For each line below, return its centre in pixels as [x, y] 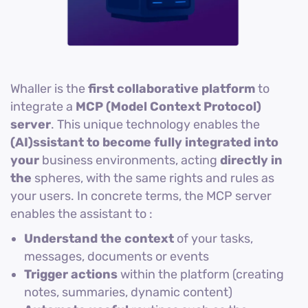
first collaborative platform [172, 89]
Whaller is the [49, 89]
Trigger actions [71, 275]
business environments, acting [130, 161]
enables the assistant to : [81, 214]
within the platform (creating [201, 275]
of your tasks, [213, 239]
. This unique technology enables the [155, 125]
